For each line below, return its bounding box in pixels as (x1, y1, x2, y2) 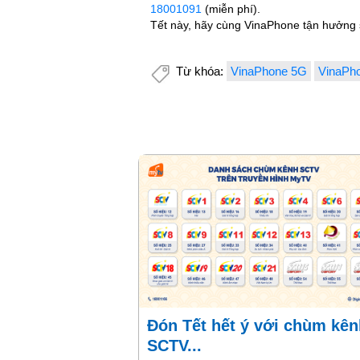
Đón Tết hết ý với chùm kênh (147, 317, 158, 335)
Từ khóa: (176, 64, 227, 79)
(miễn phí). (202, 2, 260, 16)
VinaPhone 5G (231, 64, 307, 79)
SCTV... (147, 337, 202, 355)
